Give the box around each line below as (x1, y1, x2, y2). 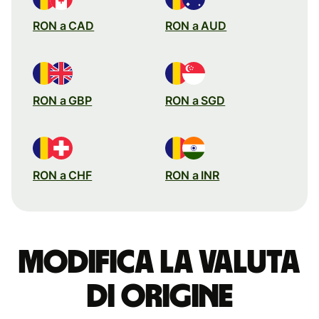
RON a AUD (165, 18, 227, 33)
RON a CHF (33, 167, 93, 182)
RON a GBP (33, 93, 93, 108)
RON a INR (165, 167, 220, 182)
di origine (86, 280, 233, 313)
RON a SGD (165, 93, 226, 108)
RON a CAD (33, 18, 95, 33)
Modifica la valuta (19, 246, 300, 279)
